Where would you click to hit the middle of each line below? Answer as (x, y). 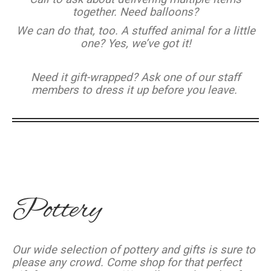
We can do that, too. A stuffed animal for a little (135, 31)
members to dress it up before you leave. (135, 90)
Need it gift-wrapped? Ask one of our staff (135, 77)
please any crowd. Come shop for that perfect (127, 262)
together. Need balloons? (135, 12)
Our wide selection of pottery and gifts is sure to (134, 250)
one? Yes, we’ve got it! (135, 43)
